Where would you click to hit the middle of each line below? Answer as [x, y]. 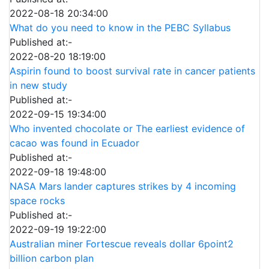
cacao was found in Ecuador [74, 143]
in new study [38, 86]
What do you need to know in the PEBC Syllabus [120, 28]
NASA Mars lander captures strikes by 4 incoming [123, 186]
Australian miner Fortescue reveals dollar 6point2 [122, 244]
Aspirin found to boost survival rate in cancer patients [132, 71]
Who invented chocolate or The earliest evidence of [127, 129]
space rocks [37, 201]
